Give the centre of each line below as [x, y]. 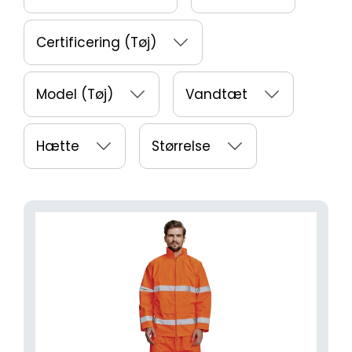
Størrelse [181, 147]
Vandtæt [216, 95]
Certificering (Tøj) [96, 43]
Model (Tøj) [75, 95]
